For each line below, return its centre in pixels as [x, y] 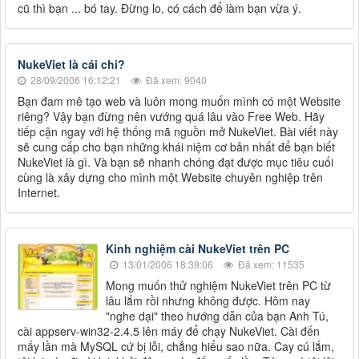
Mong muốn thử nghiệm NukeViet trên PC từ [218, 286]
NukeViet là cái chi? [71, 65]
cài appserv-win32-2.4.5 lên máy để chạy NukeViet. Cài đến [169, 331]
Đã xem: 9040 [175, 80]
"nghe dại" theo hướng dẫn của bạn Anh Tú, [217, 316]
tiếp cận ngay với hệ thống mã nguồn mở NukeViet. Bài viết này [178, 132]
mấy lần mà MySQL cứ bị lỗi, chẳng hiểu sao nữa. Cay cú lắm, [176, 347]
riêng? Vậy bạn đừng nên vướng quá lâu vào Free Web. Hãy [171, 117]
